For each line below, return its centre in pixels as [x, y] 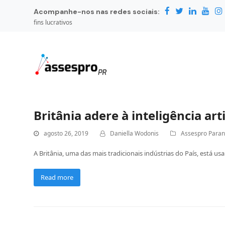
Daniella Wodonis [135, 133]
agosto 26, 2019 [66, 133]
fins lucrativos [53, 22]
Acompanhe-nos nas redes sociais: [97, 12]
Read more [57, 177]
